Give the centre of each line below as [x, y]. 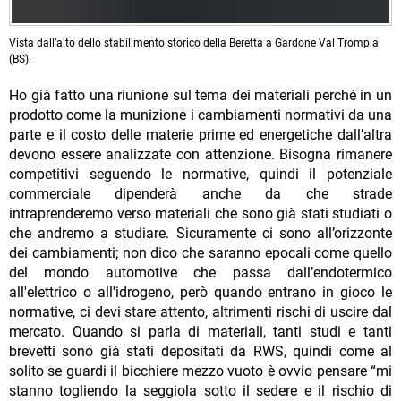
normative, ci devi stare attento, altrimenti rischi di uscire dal [200, 312]
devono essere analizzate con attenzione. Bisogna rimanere [200, 155]
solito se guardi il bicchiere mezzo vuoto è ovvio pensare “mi [200, 371]
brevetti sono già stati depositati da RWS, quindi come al [200, 352]
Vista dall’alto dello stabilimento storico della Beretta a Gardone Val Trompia [194, 43]
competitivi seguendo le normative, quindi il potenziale [200, 175]
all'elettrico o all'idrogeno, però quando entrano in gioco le [200, 293]
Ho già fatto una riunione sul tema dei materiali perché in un [200, 96]
